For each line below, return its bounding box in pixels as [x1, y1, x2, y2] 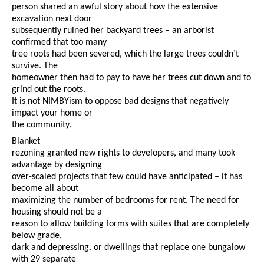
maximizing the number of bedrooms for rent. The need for [12, 196, 239, 206]
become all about [12, 184, 78, 194]
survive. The [12, 61, 58, 71]
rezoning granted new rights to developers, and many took [12, 148, 235, 159]
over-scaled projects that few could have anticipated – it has [12, 172, 242, 182]
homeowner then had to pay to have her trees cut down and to [12, 73, 251, 83]
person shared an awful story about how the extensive [12, 2, 218, 12]
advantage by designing [12, 160, 102, 170]
